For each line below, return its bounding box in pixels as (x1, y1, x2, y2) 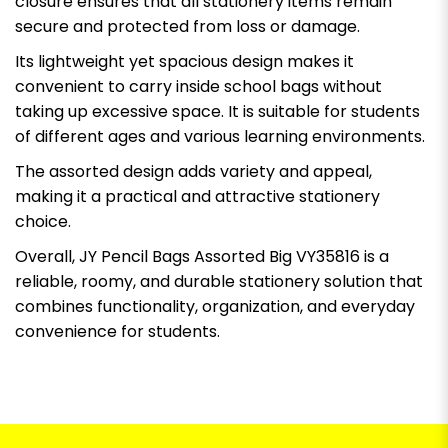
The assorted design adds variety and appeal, (15, 159, 372, 183)
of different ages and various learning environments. (15, 124, 425, 148)
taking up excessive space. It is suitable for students (15, 99, 420, 123)
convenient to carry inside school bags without (15, 74, 382, 98)
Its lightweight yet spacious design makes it (15, 49, 354, 73)
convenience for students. (15, 319, 220, 343)
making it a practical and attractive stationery (15, 184, 380, 208)
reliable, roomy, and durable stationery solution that (15, 269, 423, 293)
